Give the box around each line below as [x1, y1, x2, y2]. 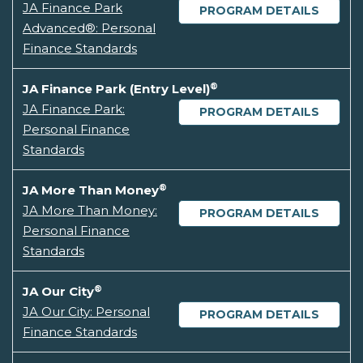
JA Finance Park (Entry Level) [23, 81, 210, 97]
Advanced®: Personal [23, 20, 156, 36]
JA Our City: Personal [23, 304, 150, 320]
